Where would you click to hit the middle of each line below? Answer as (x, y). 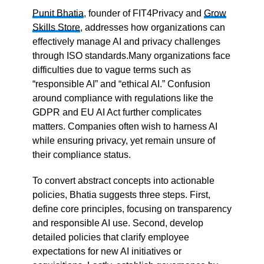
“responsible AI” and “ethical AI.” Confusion (121, 84)
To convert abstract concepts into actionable (123, 181)
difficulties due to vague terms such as (111, 70)
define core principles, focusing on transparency (132, 209)
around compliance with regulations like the (123, 98)
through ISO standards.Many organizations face (131, 56)
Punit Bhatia (58, 14)
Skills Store (56, 28)
